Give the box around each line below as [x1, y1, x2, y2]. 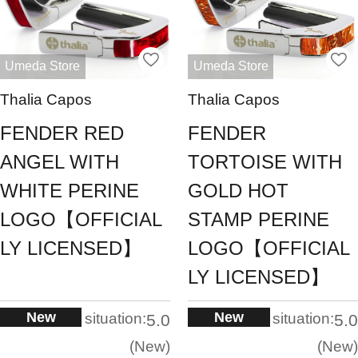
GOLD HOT [188, 180, 289, 202]
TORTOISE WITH [188, 151, 343, 173]
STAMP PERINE [188, 209, 330, 231]
